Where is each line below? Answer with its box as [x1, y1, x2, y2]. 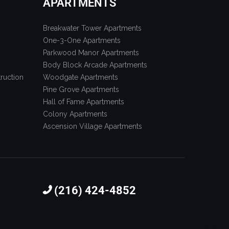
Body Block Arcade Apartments [42, 60, 147, 69]
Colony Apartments [42, 109, 107, 118]
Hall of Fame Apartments [42, 97, 124, 106]
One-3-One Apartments [42, 36, 121, 44]
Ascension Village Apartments [42, 122, 142, 130]
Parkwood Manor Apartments [42, 48, 139, 57]
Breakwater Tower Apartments [42, 24, 142, 32]
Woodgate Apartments [42, 73, 118, 81]
